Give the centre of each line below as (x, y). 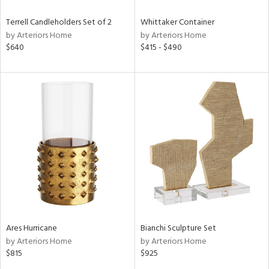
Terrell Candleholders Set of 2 (59, 23)
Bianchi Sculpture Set (178, 228)
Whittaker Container (177, 23)
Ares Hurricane (32, 228)
